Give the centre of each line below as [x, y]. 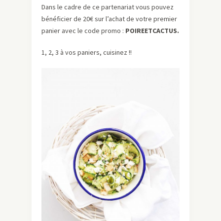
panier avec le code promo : [83, 31]
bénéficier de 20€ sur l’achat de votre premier [109, 19]
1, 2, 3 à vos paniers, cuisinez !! [87, 53]
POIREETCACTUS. [152, 31]
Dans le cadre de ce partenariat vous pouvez [108, 7]
